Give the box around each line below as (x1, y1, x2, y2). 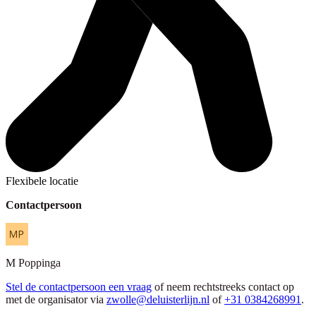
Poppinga (18, 256, 61, 269)
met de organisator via (6, 293, 104, 305)
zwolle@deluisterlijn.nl (107, 293, 209, 305)
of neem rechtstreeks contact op (154, 280, 294, 293)
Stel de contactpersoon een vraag (6, 280, 152, 293)
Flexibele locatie (6, 174, 78, 187)
